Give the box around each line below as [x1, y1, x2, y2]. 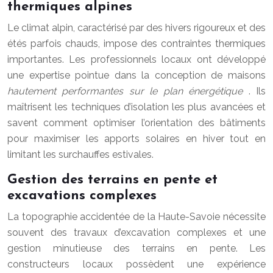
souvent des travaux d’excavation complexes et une [7, 227, 266, 238]
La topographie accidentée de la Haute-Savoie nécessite [7, 211, 266, 222]
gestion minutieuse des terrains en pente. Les [7, 243, 266, 254]
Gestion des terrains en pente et [7, 173, 218, 187]
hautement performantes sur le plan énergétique [7, 85, 249, 97]
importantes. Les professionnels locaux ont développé [7, 54, 266, 65]
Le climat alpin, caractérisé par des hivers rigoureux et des [7, 22, 266, 34]
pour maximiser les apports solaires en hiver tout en [7, 133, 266, 144]
